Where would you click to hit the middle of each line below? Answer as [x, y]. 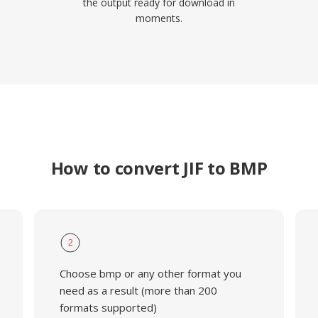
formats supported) [108, 307]
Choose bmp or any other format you [150, 273]
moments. [159, 18]
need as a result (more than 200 [138, 290]
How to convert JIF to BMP [159, 168]
